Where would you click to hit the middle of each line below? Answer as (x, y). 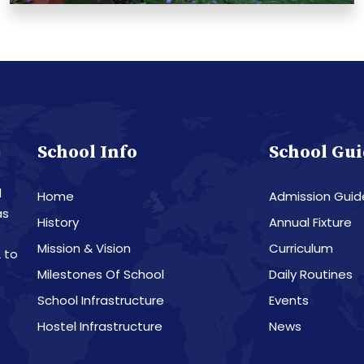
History (58, 222)
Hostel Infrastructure (100, 326)
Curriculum (301, 248)
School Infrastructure (101, 300)
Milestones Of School (101, 274)
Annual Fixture (310, 222)
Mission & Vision (84, 248)
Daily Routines (311, 274)
